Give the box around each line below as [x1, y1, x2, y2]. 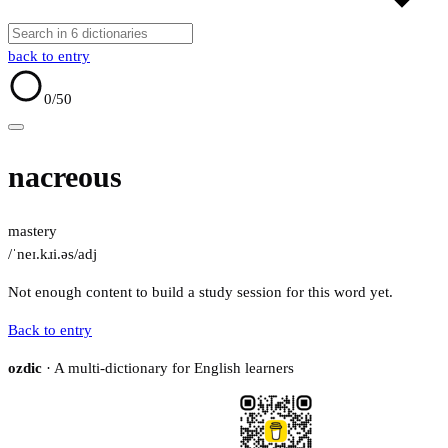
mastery [8, 223, 57, 240]
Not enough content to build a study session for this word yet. [8, 284, 393, 301]
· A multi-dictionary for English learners [42, 360, 294, 377]
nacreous [8, 160, 122, 194]
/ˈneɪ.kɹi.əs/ [8, 246, 78, 263]
